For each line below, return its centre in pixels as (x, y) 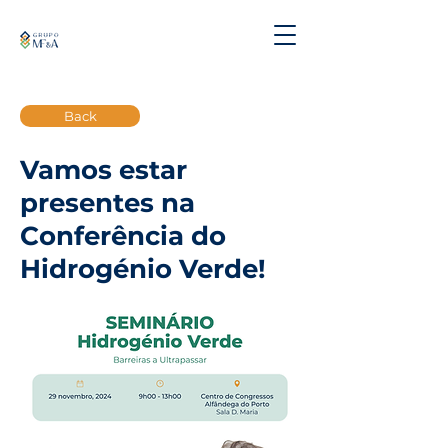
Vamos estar (103, 170)
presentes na (107, 203)
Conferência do (123, 236)
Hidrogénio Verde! (143, 269)
